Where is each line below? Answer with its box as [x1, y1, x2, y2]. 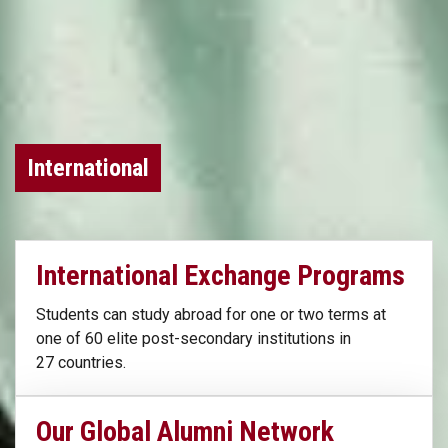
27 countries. [36, 352, 126, 372]
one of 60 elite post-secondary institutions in [36, 328, 351, 348]
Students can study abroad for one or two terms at [36, 304, 386, 324]
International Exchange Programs [36, 258, 405, 292]
